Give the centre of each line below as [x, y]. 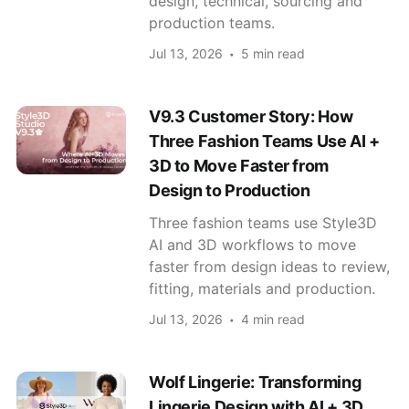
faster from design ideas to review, [269, 266]
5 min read [273, 53]
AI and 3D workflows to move [252, 244]
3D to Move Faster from [239, 165]
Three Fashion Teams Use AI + [264, 141]
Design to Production [229, 190]
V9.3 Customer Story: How [251, 116]
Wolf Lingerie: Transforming [255, 382]
